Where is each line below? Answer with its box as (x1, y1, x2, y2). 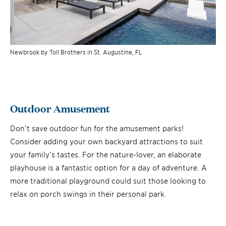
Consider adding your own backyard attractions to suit (10, 136, 203, 146)
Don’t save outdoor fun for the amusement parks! (10, 123, 184, 133)
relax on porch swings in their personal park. (10, 189, 166, 199)
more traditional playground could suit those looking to (10, 176, 206, 186)
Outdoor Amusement (10, 100, 110, 116)
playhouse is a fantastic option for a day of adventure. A (10, 162, 207, 173)
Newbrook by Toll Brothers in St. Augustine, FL (10, 48, 142, 56)
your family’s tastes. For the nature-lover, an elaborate (10, 149, 201, 159)
